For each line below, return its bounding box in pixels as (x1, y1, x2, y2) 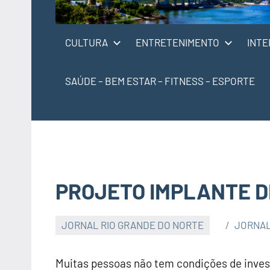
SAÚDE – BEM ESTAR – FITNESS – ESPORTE (65, 74, 255, 87)
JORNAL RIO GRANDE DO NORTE (61, 219, 204, 231)
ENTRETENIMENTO (136, 36, 219, 48)
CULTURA (65, 36, 108, 48)
